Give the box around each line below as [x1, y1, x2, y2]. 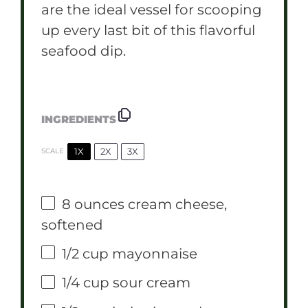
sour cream [109, 274, 190, 291]
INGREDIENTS [41, 113, 116, 126]
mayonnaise [109, 245, 197, 262]
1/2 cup [62, 245, 109, 262]
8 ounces [62, 195, 124, 212]
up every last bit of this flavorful [41, 21, 255, 38]
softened [41, 217, 103, 233]
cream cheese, [124, 195, 227, 212]
